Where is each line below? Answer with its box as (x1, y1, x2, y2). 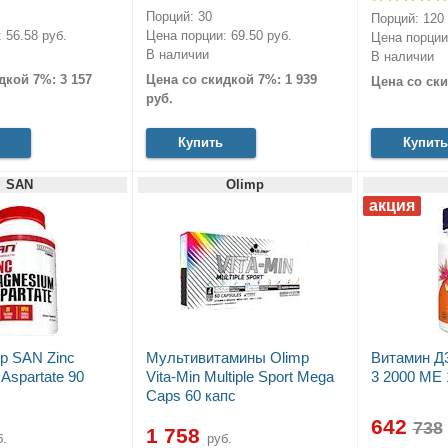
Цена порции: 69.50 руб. (145, 27, 292, 43)
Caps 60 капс (145, 387, 236, 405)
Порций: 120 (370, 10, 444, 26)
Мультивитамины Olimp (145, 349, 309, 367)
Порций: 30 (145, 8, 212, 24)
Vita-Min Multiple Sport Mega (145, 368, 334, 386)
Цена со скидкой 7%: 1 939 (145, 71, 317, 87)
